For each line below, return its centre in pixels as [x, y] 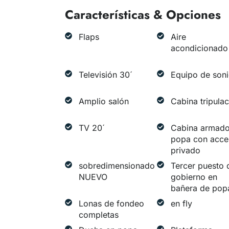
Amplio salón [104, 101]
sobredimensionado [117, 166]
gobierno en [194, 177]
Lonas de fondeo [111, 204]
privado [185, 151]
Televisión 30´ [106, 75]
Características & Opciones [143, 15]
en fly [181, 204]
